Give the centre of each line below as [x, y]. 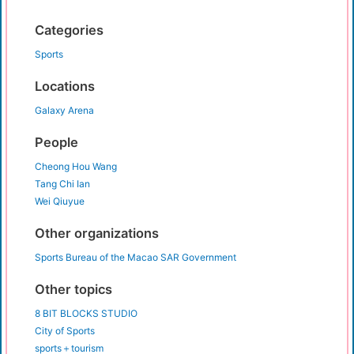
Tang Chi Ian [62, 184]
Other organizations [97, 233]
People [56, 143]
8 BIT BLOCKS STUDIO [86, 314]
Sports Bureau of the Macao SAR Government [136, 258]
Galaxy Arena [64, 111]
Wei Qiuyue [60, 201]
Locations [65, 87]
